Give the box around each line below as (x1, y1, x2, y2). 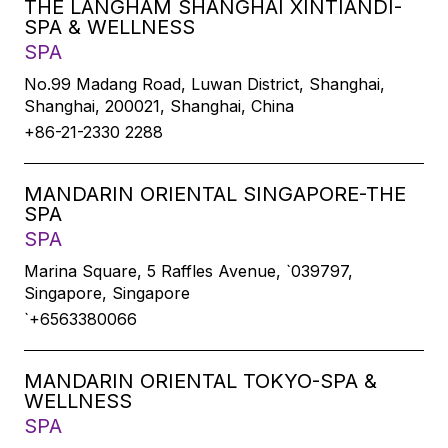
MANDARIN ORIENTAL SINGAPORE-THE (24, 182, 406, 206)
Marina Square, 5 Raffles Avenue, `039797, (24, 261, 353, 281)
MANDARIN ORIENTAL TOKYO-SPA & (24, 369, 377, 393)
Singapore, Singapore (24, 283, 190, 303)
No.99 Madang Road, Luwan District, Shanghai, (24, 74, 385, 94)
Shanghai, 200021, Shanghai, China (24, 96, 294, 116)
